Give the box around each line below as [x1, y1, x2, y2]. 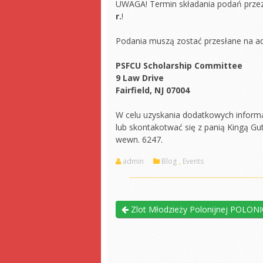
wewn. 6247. [116, 133, 163, 145]
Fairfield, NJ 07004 [116, 84, 192, 96]
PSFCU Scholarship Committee [116, 59, 242, 71]
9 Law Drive [116, 72, 164, 83]
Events [183, 156, 204, 166]
